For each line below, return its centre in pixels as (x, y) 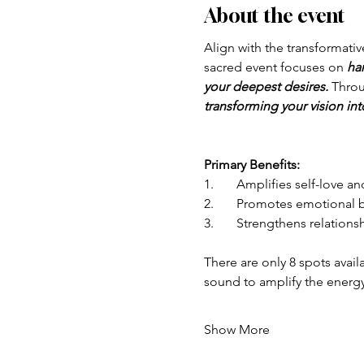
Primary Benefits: (251, 165)
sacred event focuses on (275, 67)
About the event (274, 16)
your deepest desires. (266, 87)
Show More (236, 330)
